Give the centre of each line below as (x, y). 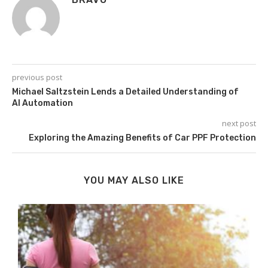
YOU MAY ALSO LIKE (134, 181)
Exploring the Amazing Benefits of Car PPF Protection (142, 138)
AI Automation (42, 103)
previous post (37, 77)
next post (239, 124)
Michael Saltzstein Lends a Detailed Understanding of (125, 92)
